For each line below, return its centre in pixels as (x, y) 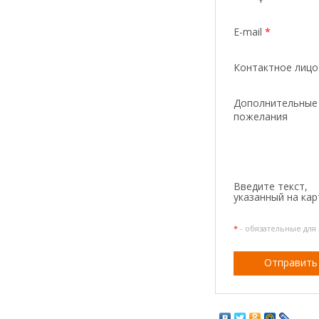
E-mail (249, 31)
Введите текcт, (271, 186)
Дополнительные (276, 103)
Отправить (291, 262)
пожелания (261, 117)
